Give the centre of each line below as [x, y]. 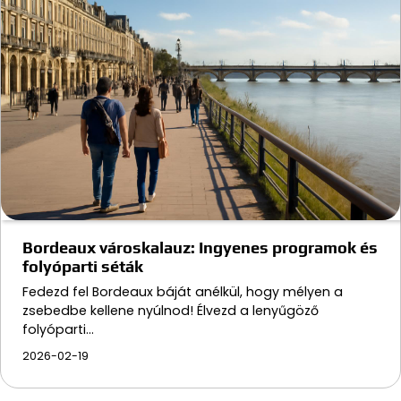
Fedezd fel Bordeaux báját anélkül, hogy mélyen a [183, 292]
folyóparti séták [83, 267]
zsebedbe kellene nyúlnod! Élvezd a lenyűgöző [171, 311]
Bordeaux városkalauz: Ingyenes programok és [200, 248]
